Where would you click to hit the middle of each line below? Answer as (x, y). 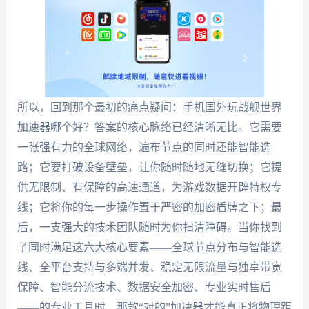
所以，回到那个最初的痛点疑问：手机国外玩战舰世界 (149, 108)
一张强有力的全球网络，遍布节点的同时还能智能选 (144, 148)
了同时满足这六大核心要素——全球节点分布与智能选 (149, 248)
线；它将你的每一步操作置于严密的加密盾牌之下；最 (149, 208)
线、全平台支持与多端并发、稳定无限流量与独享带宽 (149, 268)
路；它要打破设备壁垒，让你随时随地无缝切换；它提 (149, 168)
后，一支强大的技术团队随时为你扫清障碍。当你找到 (149, 228)
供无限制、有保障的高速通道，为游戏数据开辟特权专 (149, 188)
